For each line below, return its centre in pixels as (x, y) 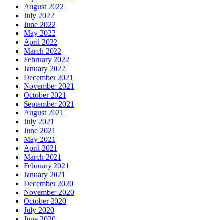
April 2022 (41, 42)
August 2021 (44, 113)
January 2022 (44, 69)
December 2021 (48, 77)
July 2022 (39, 15)
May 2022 (40, 33)
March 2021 (42, 157)
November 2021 (49, 86)
